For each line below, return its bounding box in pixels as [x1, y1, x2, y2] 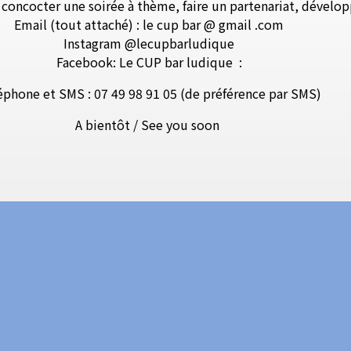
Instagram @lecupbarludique [63, 33, 235, 52]
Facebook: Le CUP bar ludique [56, 52, 236, 71]
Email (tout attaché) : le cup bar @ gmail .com [14, 14, 284, 34]
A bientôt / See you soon [75, 114, 223, 134]
